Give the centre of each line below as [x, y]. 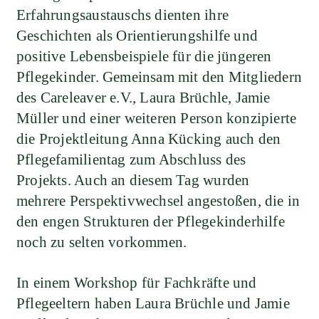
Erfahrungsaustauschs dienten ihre [122, 15]
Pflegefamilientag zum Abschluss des [131, 160]
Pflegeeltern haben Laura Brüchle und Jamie [153, 303]
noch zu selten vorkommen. [102, 242]
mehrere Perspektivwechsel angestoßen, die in [158, 201]
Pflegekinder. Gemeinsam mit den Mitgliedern [159, 77]
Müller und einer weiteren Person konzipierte [157, 119]
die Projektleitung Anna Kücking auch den [149, 139]
